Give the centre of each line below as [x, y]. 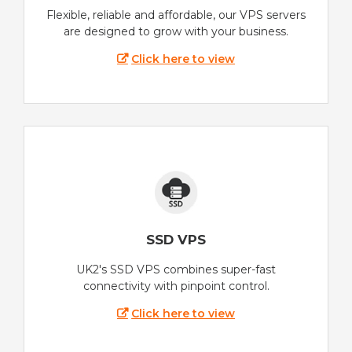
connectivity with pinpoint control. [176, 286]
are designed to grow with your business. [176, 32]
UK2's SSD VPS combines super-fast [176, 269]
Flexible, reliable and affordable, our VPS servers [176, 15]
